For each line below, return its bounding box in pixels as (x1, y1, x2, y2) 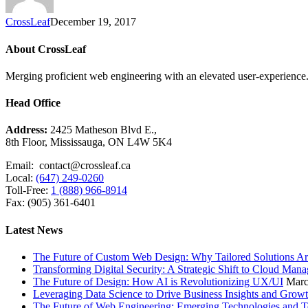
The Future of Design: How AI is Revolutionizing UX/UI (33, 275, 283, 287)
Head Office (5, 97, 60, 109)
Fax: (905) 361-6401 (5, 197, 96, 209)
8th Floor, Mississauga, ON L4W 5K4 (5, 136, 172, 148)
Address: (5, 124, 47, 136)
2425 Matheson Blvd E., (47, 124, 157, 136)
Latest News (5, 223, 63, 236)
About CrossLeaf (5, 43, 86, 55)
